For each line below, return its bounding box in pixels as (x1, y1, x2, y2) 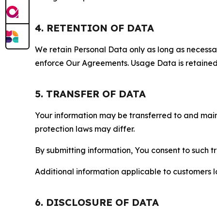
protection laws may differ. (35, 124, 135, 134)
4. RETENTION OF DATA (35, 22, 154, 34)
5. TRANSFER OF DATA (35, 88, 146, 100)
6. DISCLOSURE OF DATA (35, 196, 159, 209)
